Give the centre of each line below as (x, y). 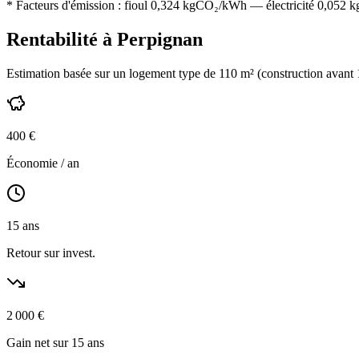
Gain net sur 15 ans (55, 343)
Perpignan (160, 40)
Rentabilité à (62, 40)
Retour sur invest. (51, 253)
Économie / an (43, 163)
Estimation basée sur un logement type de (113, 74)
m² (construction (282, 74)
